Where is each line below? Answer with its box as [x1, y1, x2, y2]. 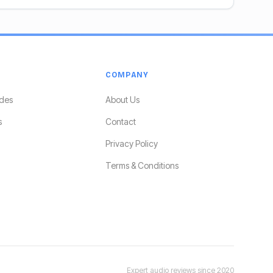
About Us [105, 94, 140, 105]
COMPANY [105, 71, 149, 79]
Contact [105, 116, 136, 127]
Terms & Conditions [105, 160, 179, 171]
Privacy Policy [105, 138, 158, 149]
